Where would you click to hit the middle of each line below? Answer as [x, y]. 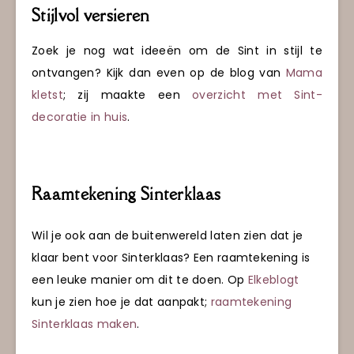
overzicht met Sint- [257, 94]
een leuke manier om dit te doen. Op [140, 279]
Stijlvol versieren [91, 16]
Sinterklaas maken [85, 324]
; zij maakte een [128, 94]
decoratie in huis [80, 117]
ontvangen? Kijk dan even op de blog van [159, 72]
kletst [47, 94]
